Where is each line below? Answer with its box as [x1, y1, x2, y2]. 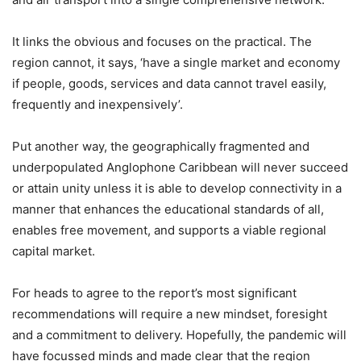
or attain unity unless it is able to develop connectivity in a [12, 180, 342, 196]
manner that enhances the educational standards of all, [12, 201, 324, 217]
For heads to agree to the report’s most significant [12, 284, 297, 301]
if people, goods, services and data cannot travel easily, [12, 75, 326, 91]
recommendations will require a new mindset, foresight [12, 305, 327, 322]
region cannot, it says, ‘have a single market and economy [12, 54, 340, 70]
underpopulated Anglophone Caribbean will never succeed [12, 159, 348, 175]
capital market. [12, 243, 95, 259]
